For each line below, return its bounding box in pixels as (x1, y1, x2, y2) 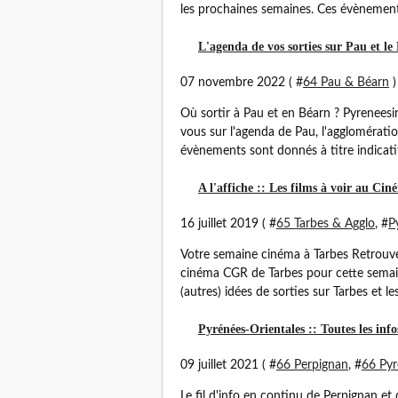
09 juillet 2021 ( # (180, 359, 276, 371)
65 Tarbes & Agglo (276, 218, 375, 230)
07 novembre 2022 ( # (180, 76, 303, 89)
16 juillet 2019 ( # (180, 218, 276, 230)
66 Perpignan (276, 359, 348, 371)
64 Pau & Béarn (303, 76, 389, 89)
